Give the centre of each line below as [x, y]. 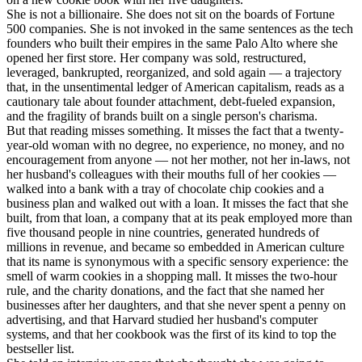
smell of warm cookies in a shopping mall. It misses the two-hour [172, 276]
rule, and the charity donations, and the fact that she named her [165, 290]
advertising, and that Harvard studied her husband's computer [162, 319]
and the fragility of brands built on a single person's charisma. [162, 116]
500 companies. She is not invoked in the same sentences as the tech [180, 28]
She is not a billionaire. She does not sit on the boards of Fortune [170, 14]
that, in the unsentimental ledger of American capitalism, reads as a [175, 86]
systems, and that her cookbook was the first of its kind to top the [171, 334]
